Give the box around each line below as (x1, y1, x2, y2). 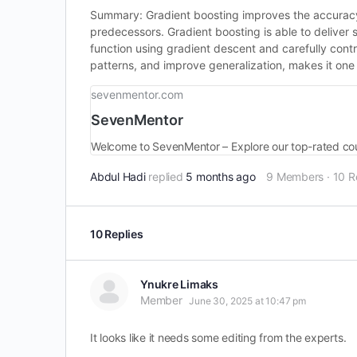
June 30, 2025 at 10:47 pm (189, 295, 306, 307)
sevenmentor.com (91, 88, 183, 101)
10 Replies (90, 226, 143, 241)
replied (148, 170, 186, 183)
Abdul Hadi (90, 170, 146, 183)
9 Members (266, 170, 324, 183)
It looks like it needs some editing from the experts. (90, 331, 347, 344)
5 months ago (186, 170, 256, 183)
